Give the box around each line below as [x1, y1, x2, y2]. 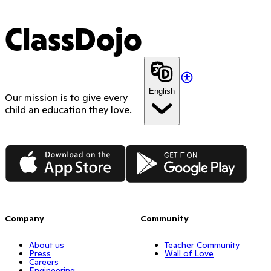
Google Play [125, 144, 180, 157]
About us [29, 239, 64, 250]
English [149, 87, 175, 96]
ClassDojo [5, 28, 142, 57]
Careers [29, 256, 59, 267]
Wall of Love [165, 247, 214, 259]
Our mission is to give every [5, 91, 128, 104]
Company [5, 212, 44, 224]
